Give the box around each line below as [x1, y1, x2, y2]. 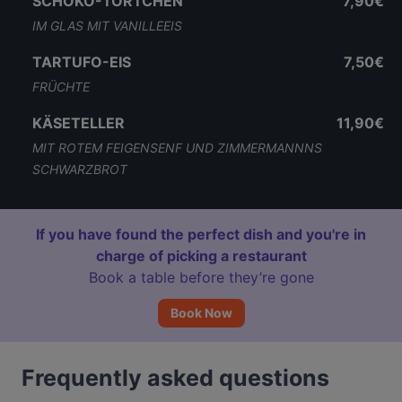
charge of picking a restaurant [95, 247, 307, 265]
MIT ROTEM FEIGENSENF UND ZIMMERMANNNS [32, 140, 322, 155]
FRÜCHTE [32, 79, 90, 94]
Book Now [170, 305, 232, 320]
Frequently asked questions [22, 364, 329, 391]
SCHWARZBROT [32, 162, 127, 177]
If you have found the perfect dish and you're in [36, 225, 366, 243]
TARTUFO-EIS [32, 53, 131, 71]
